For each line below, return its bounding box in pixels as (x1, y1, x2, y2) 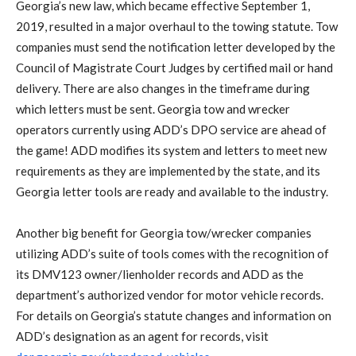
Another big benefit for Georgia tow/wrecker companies (16, 226, 311, 241)
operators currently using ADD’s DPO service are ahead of (16, 122, 327, 137)
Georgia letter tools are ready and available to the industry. (16, 184, 328, 199)
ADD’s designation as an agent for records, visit (16, 329, 269, 344)
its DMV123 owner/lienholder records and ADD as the (16, 267, 304, 282)
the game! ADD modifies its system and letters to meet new (16, 143, 327, 158)
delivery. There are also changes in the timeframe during (16, 81, 310, 96)
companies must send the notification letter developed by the (16, 40, 335, 55)
